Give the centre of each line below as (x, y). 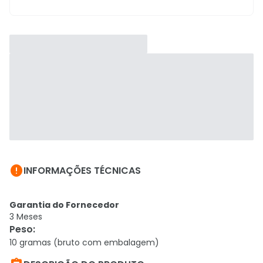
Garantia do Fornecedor (64, 205)
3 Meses (26, 217)
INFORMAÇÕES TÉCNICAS (82, 171)
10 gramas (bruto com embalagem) (84, 242)
